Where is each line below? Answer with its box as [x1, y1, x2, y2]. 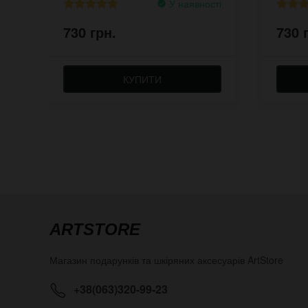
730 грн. [63, 21, 116, 42]
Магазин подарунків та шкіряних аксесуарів [49, 252, 247, 267]
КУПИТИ [123, 71, 162, 86]
